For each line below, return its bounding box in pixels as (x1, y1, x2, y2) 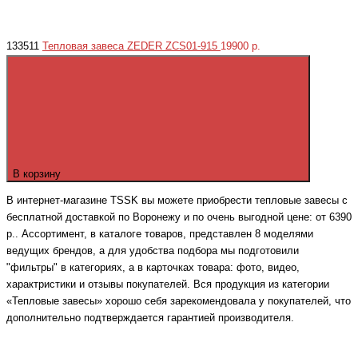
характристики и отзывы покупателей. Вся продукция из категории (6, 279, 329, 291)
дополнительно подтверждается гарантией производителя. (6, 312, 294, 324)
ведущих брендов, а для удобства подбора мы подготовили (6, 245, 299, 257)
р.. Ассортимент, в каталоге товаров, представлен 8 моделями (6, 229, 313, 241)
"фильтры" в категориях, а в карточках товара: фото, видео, (6, 262, 300, 274)
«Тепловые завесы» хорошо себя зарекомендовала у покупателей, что (6, 296, 351, 308)
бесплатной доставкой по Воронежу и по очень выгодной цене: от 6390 (6, 212, 352, 224)
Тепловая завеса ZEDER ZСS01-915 (42, 40, 221, 52)
